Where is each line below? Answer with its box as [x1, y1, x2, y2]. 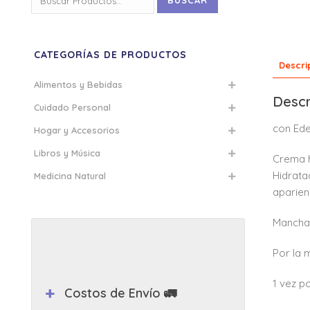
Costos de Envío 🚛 [64, 285, 177, 301]
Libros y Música [34, 147, 100, 158]
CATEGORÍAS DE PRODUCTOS [34, 48, 187, 61]
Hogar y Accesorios [34, 125, 120, 136]
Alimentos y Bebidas [34, 79, 122, 90]
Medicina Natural [34, 170, 106, 181]
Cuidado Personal [34, 102, 111, 113]
